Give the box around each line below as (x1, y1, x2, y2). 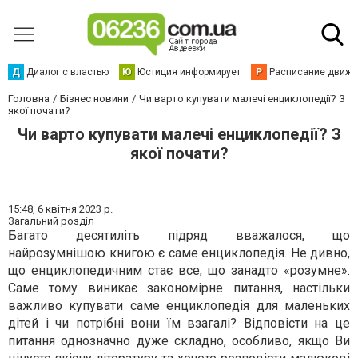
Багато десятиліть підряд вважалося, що (8, 228, 350, 243)
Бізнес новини (60, 93, 129, 105)
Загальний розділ (8, 215, 94, 227)
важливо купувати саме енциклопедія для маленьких (8, 298, 350, 313)
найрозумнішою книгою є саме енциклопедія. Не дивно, (8, 245, 350, 261)
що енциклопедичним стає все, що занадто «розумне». (8, 263, 350, 278)
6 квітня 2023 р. (38, 203, 113, 215)
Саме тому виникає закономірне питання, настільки (8, 280, 350, 296)
